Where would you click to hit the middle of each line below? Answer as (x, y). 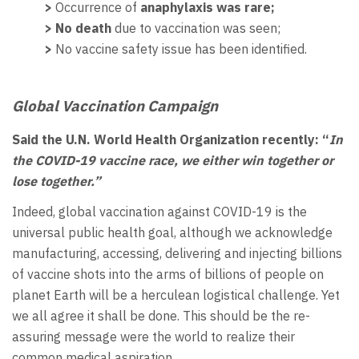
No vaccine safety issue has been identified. (179, 48)
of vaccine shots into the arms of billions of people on (168, 274)
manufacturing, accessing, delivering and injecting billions (177, 254)
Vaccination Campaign (140, 106)
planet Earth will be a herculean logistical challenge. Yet (176, 295)
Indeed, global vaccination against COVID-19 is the (159, 212)
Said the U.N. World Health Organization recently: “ (171, 139)
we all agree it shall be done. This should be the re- (161, 316)
